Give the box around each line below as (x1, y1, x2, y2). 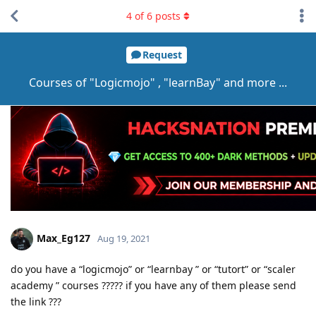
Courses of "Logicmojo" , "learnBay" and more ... (29, 74, 287, 90)
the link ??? (11, 294, 61, 308)
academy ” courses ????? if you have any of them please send (11, 278, 296, 292)
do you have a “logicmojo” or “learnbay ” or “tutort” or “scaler (11, 262, 296, 276)
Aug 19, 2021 (97, 231, 150, 245)
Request (142, 48, 182, 62)
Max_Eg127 (37, 231, 90, 245)
